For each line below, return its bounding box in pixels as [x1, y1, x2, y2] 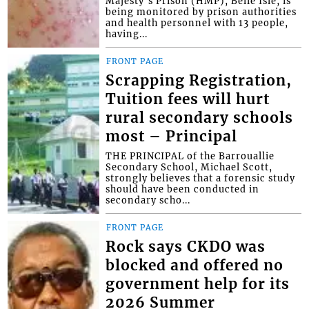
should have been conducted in [106, 183, 260, 195]
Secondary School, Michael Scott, [106, 161, 273, 172]
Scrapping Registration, [106, 71, 292, 90]
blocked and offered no [106, 256, 284, 275]
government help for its [106, 275, 290, 293]
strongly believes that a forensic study [106, 172, 296, 183]
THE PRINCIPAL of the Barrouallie [106, 150, 275, 161]
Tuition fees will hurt [106, 90, 270, 108]
